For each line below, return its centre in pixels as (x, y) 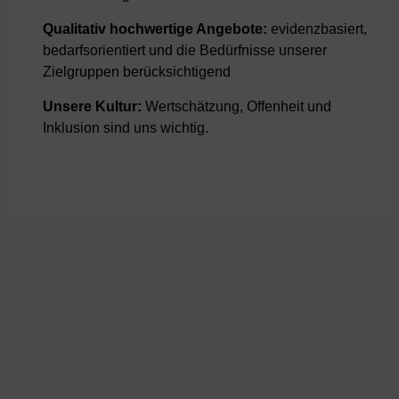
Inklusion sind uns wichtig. (126, 128)
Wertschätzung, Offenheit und (236, 107)
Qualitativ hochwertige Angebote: (155, 29)
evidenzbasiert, (317, 29)
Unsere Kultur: (92, 107)
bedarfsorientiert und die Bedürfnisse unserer (185, 51)
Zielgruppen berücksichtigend (137, 72)
